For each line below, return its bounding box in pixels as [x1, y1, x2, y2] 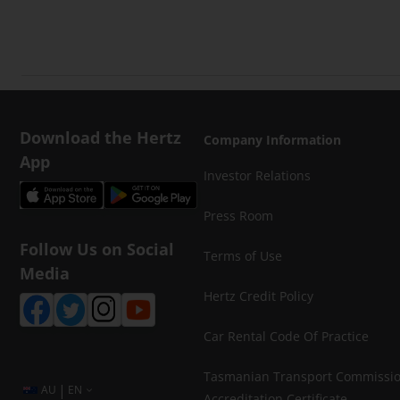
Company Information [204, 131, 341, 148]
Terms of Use [204, 247, 282, 264]
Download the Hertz [20, 127, 181, 148]
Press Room [204, 207, 273, 224]
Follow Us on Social [20, 238, 174, 260]
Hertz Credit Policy [204, 287, 313, 304]
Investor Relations [204, 167, 311, 184]
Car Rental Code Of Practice [204, 328, 369, 345]
